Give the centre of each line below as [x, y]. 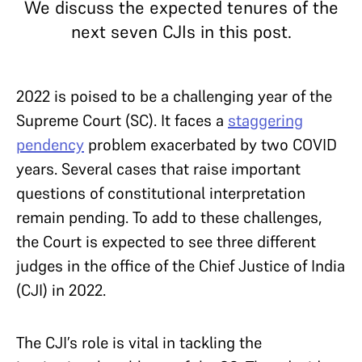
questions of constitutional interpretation [161, 193]
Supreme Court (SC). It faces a [122, 120]
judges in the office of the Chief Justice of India [181, 266]
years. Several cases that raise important [158, 169]
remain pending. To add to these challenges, [169, 217]
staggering [265, 120]
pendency [50, 145]
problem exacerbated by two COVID [210, 145]
